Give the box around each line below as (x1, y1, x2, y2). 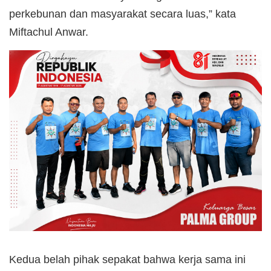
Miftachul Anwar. (9, 25, 88, 38)
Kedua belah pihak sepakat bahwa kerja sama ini (9, 253, 246, 266)
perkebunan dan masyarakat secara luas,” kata (9, 7, 236, 20)
